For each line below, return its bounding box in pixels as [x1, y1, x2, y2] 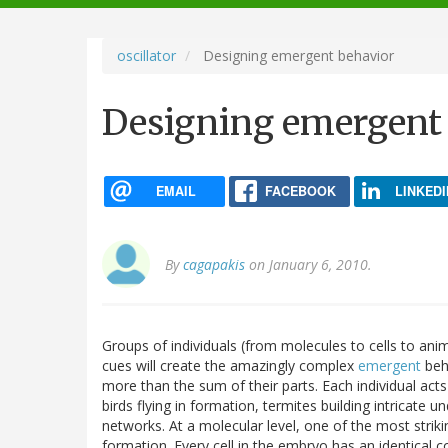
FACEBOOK [264, 181, 336, 200]
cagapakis [183, 255, 245, 275]
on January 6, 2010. [245, 255, 372, 275]
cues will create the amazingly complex [102, 356, 358, 376]
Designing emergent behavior [199, 45, 394, 65]
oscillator [117, 45, 176, 65]
